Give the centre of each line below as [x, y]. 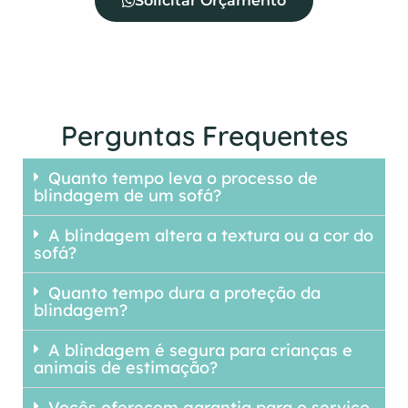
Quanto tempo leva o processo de [183, 178]
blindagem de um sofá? [127, 196]
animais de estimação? [126, 368]
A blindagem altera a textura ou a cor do [211, 236]
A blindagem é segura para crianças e [200, 351]
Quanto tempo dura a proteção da [184, 293]
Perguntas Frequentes [204, 136]
